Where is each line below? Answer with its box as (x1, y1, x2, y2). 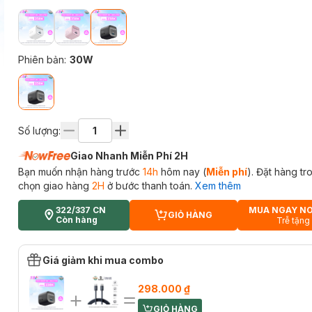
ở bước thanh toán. (104, 180, 192, 192)
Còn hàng (55, 214, 97, 225)
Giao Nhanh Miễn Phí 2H (70, 150, 188, 162)
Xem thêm (194, 180, 241, 192)
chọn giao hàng (17, 180, 92, 192)
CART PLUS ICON (153, 214, 228, 225)
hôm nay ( (157, 166, 206, 178)
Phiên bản (17, 54, 64, 65)
